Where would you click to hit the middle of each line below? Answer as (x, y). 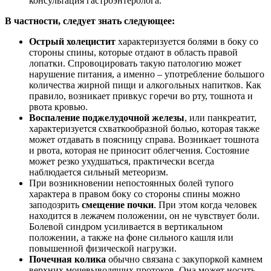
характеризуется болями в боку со (187, 41)
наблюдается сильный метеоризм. (99, 172)
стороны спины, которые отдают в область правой (133, 52)
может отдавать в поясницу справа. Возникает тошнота (144, 139)
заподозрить (55, 204)
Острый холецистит (72, 41)
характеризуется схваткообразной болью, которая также (144, 128)
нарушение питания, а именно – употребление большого (147, 74)
